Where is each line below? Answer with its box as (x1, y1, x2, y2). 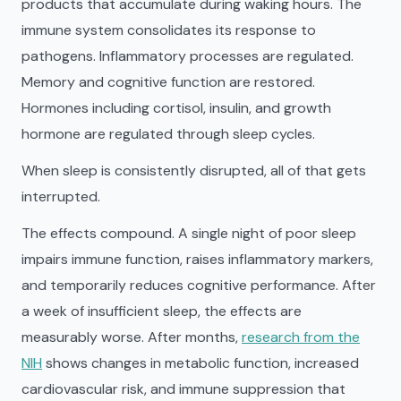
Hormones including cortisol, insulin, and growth (21, 98, 331, 117)
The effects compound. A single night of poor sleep (21, 224, 356, 243)
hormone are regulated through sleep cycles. (21, 124, 315, 143)
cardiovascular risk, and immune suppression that (21, 380, 346, 398)
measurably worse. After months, (21, 328, 242, 346)
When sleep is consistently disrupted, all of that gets (21, 161, 366, 180)
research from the (242, 328, 360, 346)
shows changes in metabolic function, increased (42, 354, 359, 372)
